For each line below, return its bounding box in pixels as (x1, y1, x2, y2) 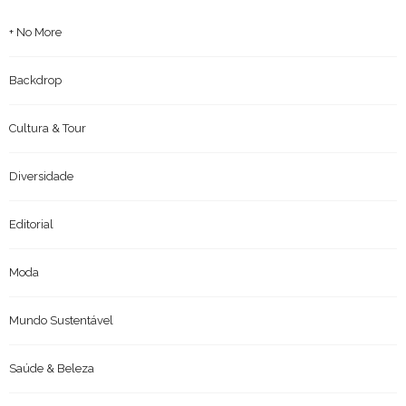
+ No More (9, 24, 62, 39)
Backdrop (9, 72, 62, 87)
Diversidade (9, 169, 73, 183)
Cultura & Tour (9, 121, 86, 135)
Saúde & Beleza (9, 361, 94, 375)
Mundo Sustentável (9, 313, 113, 327)
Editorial (9, 217, 53, 231)
